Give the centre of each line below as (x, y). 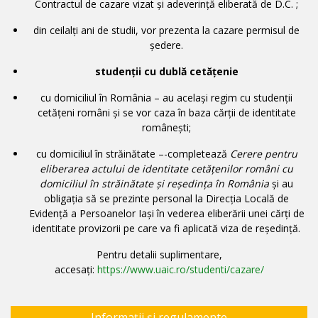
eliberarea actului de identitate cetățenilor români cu (166, 168)
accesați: (76, 269)
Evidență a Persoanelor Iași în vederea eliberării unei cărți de (166, 213)
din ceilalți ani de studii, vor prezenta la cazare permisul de (166, 30)
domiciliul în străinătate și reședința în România (156, 183)
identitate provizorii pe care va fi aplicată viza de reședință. (166, 228)
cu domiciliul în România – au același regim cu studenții (166, 97)
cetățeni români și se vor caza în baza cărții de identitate (166, 112)
